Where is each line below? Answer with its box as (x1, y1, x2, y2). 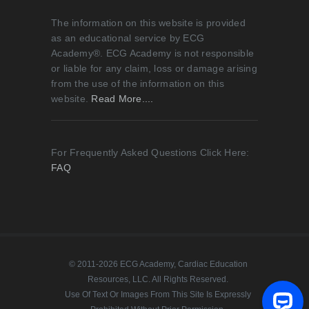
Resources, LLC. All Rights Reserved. (88, 275, 228, 285)
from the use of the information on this (51, 78, 224, 90)
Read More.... (91, 93, 154, 105)
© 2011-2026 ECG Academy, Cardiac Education (68, 259, 248, 270)
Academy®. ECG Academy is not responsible (51, 48, 254, 59)
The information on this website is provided (51, 17, 246, 29)
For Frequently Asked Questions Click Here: (51, 147, 250, 159)
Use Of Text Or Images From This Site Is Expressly (65, 290, 251, 300)
